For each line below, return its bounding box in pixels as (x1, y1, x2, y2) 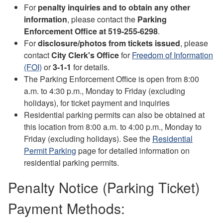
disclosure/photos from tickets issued (38, 37, 180, 49)
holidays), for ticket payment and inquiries (24, 97, 170, 109)
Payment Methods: (8, 198, 125, 218)
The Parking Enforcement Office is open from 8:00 (24, 73, 199, 85)
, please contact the (67, 13, 135, 25)
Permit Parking (24, 144, 76, 156)
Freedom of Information (132, 49, 213, 61)
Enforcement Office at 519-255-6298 (24, 25, 158, 37)
